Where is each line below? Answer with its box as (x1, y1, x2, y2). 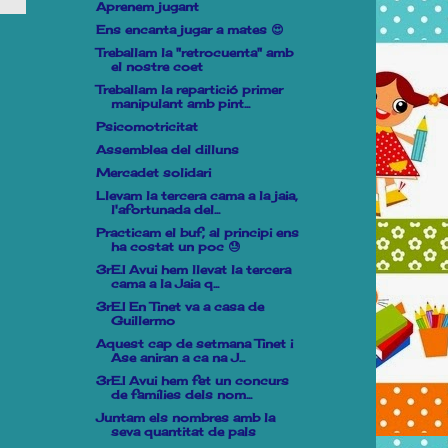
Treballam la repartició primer (95, 82, 283, 97)
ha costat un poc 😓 (110, 239, 241, 254)
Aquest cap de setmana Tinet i (95, 336, 293, 351)
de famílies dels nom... (110, 387, 252, 402)
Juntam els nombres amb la (95, 410, 275, 425)
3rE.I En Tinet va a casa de (95, 299, 264, 314)
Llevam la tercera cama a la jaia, (95, 188, 298, 203)
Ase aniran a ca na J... (110, 350, 245, 365)
